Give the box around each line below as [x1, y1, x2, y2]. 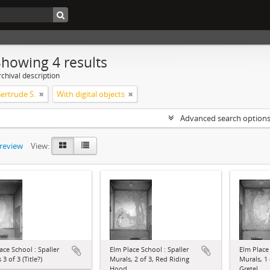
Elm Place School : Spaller [110, 245, 189, 254]
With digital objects [57, 89, 125, 99]
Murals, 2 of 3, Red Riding [110, 254, 189, 263]
